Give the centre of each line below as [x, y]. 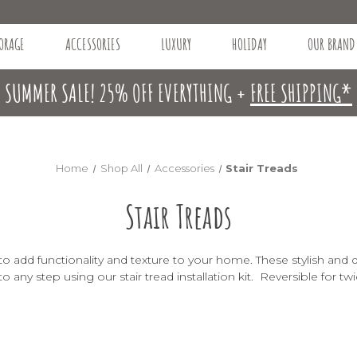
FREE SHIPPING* [301, 92]
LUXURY [176, 44]
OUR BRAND [331, 44]
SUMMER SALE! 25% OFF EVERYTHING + [127, 92]
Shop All [121, 168]
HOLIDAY [249, 44]
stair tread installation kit [185, 276]
